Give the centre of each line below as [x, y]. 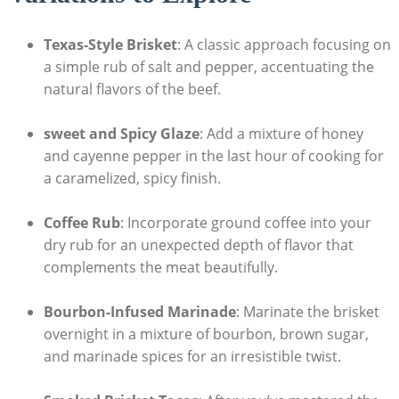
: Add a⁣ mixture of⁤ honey [281, 134]
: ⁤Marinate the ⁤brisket [307, 312]
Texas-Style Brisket [110, 44]
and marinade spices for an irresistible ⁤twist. [192, 357]
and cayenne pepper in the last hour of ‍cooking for [213, 156]
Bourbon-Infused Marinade [139, 312]
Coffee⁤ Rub [81, 223]
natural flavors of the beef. [132, 89]
